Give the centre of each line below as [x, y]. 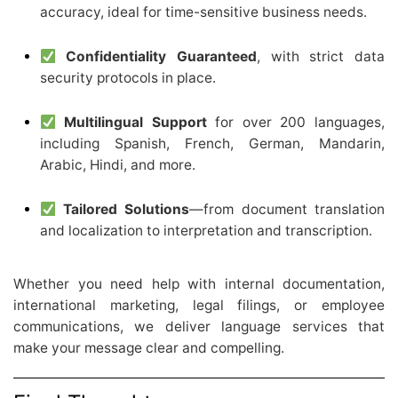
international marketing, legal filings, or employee [199, 306]
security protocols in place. [128, 78]
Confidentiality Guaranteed [162, 57]
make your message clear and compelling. [149, 348]
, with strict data [321, 57]
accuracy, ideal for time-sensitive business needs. [203, 12]
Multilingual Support [135, 123]
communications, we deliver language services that [199, 327]
